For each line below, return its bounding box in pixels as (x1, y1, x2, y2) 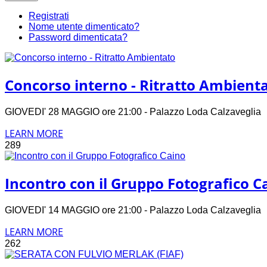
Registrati (29, 11, 69, 21)
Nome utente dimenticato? (29, 21, 139, 32)
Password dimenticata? (29, 32, 128, 42)
